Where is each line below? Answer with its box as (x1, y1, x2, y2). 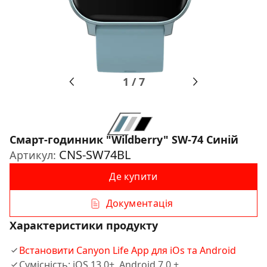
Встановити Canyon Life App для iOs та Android (19, 244, 236, 257)
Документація (105, 197, 173, 210)
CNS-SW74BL (59, 147, 131, 163)
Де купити (109, 170, 158, 183)
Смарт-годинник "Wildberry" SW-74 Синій (10, 132, 238, 147)
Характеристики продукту (10, 218, 158, 232)
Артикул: (10, 148, 59, 162)
